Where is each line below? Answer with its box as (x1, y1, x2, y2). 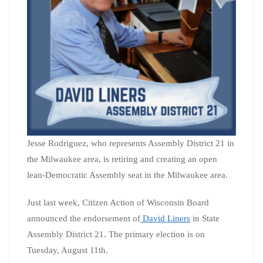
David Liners (140, 213, 190, 223)
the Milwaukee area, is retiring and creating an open (27, 154, 217, 164)
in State (190, 213, 220, 223)
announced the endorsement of (27, 213, 140, 223)
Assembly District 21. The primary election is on (27, 229, 205, 239)
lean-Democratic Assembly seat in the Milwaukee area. (27, 170, 228, 180)
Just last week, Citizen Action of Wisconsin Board (27, 197, 209, 207)
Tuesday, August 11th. (27, 245, 108, 255)
